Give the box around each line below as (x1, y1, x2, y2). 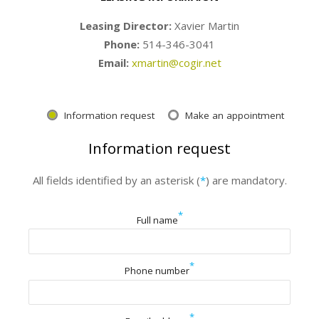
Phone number (125, 264, 189, 278)
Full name (136, 213, 178, 226)
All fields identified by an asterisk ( (32, 172, 200, 187)
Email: (98, 56, 132, 70)
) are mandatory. (205, 172, 287, 187)
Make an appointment (185, 109, 285, 122)
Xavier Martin (174, 19, 239, 33)
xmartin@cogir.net (131, 56, 221, 70)
